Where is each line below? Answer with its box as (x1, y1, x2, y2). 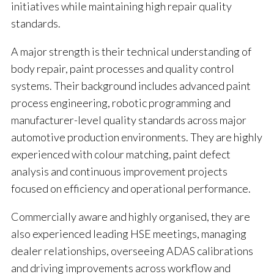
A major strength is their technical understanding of (11, 45, 251, 59)
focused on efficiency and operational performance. (11, 182, 251, 196)
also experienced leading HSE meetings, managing (11, 227, 246, 241)
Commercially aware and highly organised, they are (11, 210, 250, 224)
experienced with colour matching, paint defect (11, 147, 231, 161)
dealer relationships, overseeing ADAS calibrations (11, 244, 253, 258)
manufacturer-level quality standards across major (11, 113, 246, 127)
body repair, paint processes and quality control (11, 62, 234, 76)
